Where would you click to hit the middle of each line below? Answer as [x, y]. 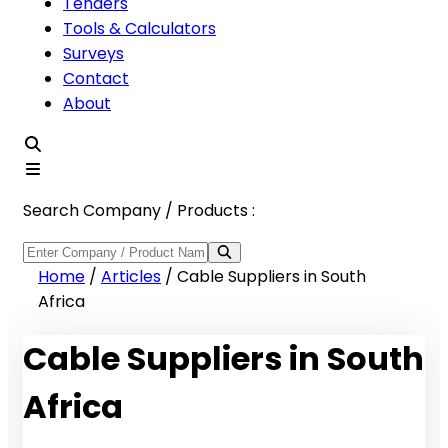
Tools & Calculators [139, 28]
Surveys [93, 53]
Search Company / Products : [139, 210]
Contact [96, 78]
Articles [131, 276]
